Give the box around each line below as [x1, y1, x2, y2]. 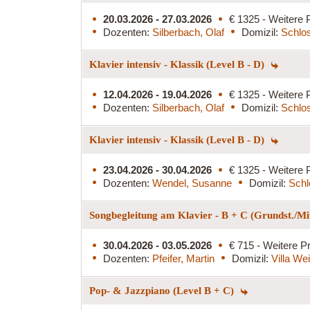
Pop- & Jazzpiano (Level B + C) [89, 284, 237, 296]
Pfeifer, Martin [152, 252, 215, 264]
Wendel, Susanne [152, 176, 232, 189]
